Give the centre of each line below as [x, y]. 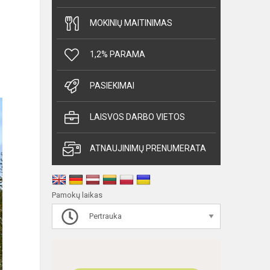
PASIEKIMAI [112, 86]
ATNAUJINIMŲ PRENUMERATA [148, 149]
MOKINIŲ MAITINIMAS [131, 23]
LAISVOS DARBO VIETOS [137, 117]
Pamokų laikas [77, 195]
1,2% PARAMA [118, 55]
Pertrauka [105, 216]
